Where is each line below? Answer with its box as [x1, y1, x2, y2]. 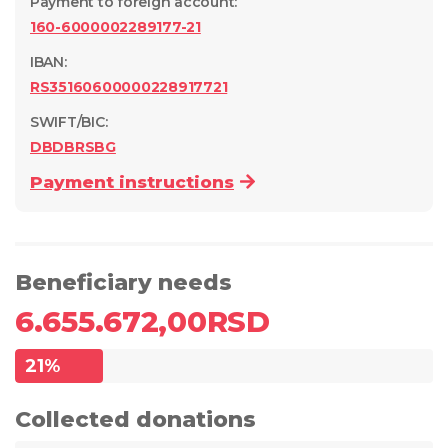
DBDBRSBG [30, 138, 116, 156]
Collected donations [15, 406, 256, 433]
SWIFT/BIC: [30, 113, 108, 131]
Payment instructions [30, 172, 234, 192]
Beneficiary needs [15, 269, 232, 296]
